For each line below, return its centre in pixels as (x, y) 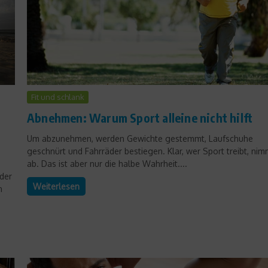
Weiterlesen (56, 186)
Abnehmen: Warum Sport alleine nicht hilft (140, 117)
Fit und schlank (58, 97)
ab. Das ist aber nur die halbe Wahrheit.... (107, 163)
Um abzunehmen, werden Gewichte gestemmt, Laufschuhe (140, 138)
